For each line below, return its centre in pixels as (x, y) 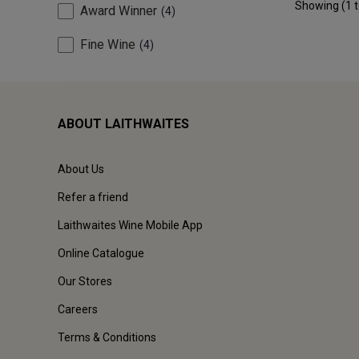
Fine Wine (108, 45)
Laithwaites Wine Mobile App (130, 226)
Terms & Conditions (107, 338)
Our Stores (85, 282)
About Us (81, 169)
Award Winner (119, 11)
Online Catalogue (101, 254)
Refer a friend (93, 198)
